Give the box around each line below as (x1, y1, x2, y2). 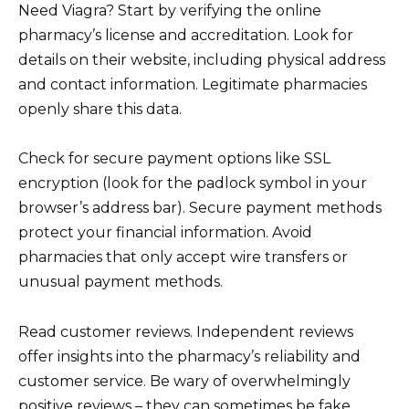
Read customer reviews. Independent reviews (18, 322, 353, 341)
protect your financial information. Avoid (18, 224, 312, 242)
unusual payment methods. (18, 273, 223, 291)
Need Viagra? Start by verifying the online (18, 2, 321, 20)
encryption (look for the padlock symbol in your (18, 174, 367, 193)
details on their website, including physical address (18, 51, 385, 69)
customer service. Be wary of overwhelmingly (18, 372, 351, 390)
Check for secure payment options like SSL (18, 150, 330, 168)
